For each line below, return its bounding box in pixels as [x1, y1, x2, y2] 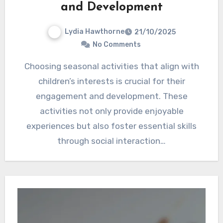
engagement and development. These [35, 91, 188, 102]
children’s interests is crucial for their [38, 76, 185, 87]
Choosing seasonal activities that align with [24, 61, 30, 72]
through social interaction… [57, 136, 166, 146]
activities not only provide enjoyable [39, 106, 184, 116]
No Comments [92, 40, 141, 49]
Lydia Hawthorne [64, 27, 124, 36]
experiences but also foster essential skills [26, 121, 197, 131]
